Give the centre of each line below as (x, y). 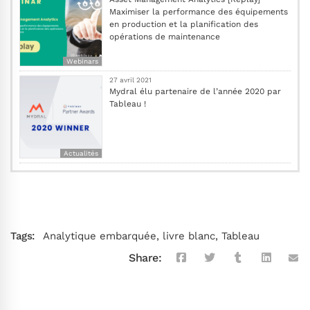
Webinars (82, 61)
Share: (145, 257)
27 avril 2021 (130, 80)
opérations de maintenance (165, 36)
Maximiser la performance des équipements (199, 11)
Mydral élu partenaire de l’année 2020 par (195, 91)
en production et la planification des (184, 24)
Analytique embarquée (99, 236)
